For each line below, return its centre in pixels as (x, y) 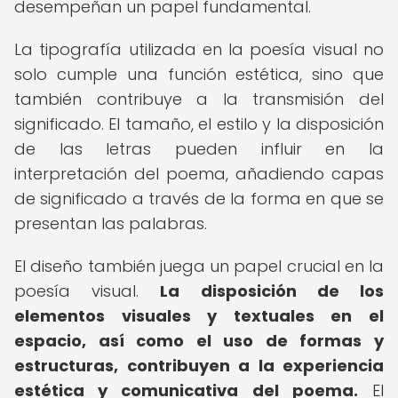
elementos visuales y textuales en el (199, 316)
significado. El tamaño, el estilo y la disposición (199, 124)
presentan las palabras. (111, 223)
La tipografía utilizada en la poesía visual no (199, 49)
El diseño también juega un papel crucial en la (199, 266)
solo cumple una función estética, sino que (199, 74)
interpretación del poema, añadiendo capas (199, 174)
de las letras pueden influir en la (199, 149)
